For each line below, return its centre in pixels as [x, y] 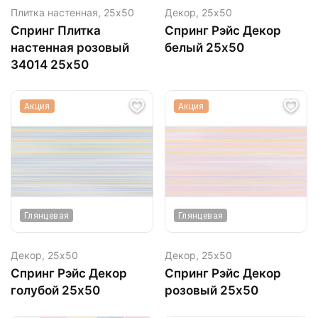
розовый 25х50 [212, 291]
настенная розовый [70, 48]
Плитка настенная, [57, 13]
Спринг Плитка [56, 31]
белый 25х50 [204, 48]
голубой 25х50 [55, 291]
